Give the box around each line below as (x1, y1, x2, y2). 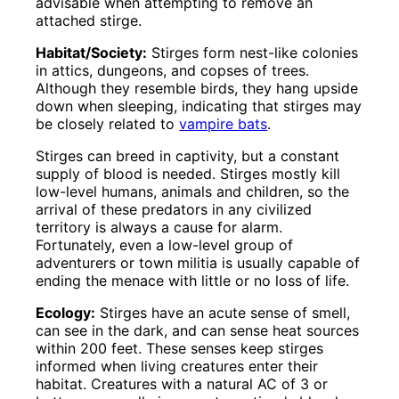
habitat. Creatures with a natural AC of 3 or (36, 375, 329, 394)
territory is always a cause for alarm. (36, 218, 283, 237)
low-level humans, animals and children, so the (36, 183, 350, 201)
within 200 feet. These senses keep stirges (36, 339, 324, 358)
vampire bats (179, 115, 268, 134)
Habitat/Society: (36, 44, 148, 62)
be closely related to (36, 115, 180, 134)
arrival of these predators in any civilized (36, 200, 313, 219)
